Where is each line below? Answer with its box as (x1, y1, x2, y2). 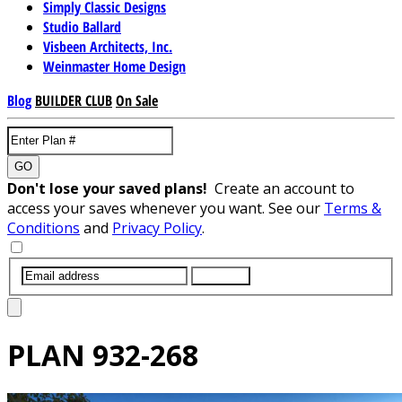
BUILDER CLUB (35, 90, 112, 110)
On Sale (116, 90, 158, 110)
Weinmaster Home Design (43, 56, 186, 76)
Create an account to (214, 178, 354, 198)
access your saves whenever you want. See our (7, 197, 324, 218)
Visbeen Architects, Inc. (43, 36, 172, 57)
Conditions (7, 217, 80, 238)
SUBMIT (198, 268, 243, 283)
